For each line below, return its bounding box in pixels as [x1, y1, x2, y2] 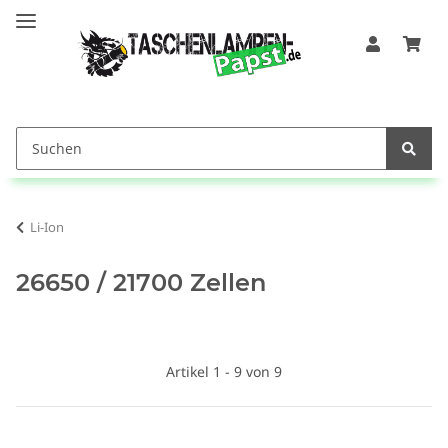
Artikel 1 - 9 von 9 [166, 362, 282, 382]
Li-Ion [30, 218, 64, 237]
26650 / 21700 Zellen [16, 268, 266, 298]
